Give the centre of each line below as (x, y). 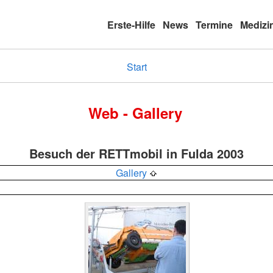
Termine (214, 24)
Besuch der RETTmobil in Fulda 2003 (136, 153)
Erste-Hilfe (131, 24)
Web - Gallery (135, 113)
